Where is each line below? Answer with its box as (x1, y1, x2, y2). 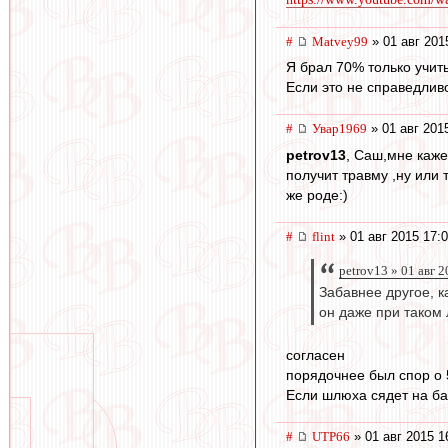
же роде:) (286, 186, 348, 203)
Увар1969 (312, 121, 367, 137)
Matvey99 (312, 33, 368, 49)
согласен (286, 347, 345, 364)
